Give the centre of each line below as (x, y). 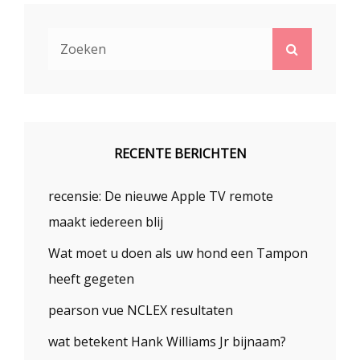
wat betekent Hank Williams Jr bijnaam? (167, 341)
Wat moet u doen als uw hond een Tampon (178, 253)
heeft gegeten (91, 278)
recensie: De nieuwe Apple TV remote (161, 196)
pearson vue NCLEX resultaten (141, 310)
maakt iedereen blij (106, 221)
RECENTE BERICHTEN (180, 153)
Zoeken (320, 48)
